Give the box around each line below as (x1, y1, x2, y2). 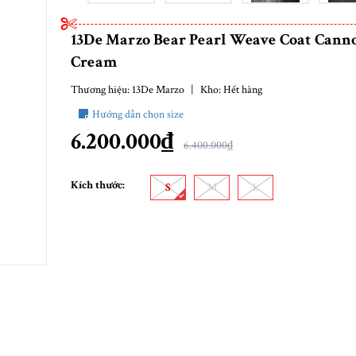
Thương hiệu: (71, 83, 132, 98)
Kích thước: (71, 178, 125, 193)
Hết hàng (223, 83, 262, 98)
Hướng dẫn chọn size (92, 107, 184, 122)
